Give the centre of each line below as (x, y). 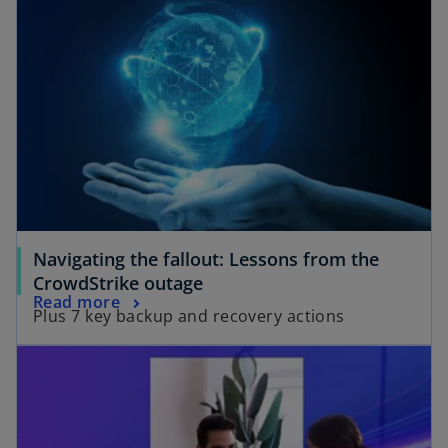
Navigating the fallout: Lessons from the (206, 259)
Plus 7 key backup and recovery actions (189, 316)
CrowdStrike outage (118, 283)
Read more (76, 302)
